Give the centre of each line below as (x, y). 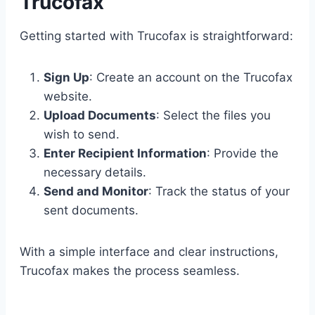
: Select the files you (213, 115)
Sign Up (66, 77)
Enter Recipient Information (125, 153)
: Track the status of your (219, 191)
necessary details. (95, 172)
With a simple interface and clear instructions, (149, 251)
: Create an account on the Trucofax (191, 77)
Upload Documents (100, 115)
